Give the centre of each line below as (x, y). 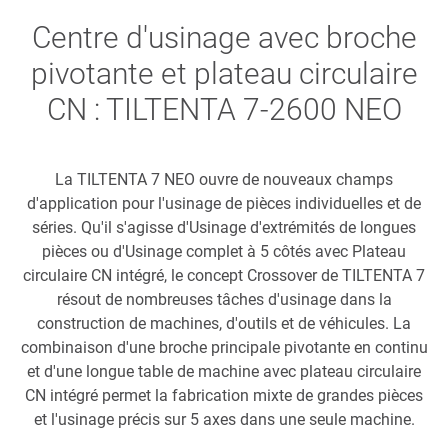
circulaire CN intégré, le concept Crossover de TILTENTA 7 (224, 275)
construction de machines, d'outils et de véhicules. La (224, 323)
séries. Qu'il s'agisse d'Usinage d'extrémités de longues (224, 227)
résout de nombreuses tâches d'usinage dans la (224, 299)
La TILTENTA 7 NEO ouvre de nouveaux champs (224, 179)
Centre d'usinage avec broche (224, 37)
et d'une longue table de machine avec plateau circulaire (224, 371)
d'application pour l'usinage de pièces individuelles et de (224, 203)
